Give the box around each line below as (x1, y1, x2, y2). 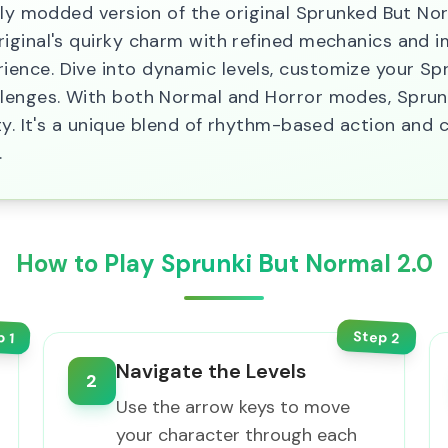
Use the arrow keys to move (115, 395, 350, 419)
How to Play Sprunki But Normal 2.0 (15, 248, 433, 279)
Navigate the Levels (115, 358, 306, 384)
